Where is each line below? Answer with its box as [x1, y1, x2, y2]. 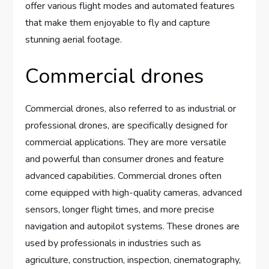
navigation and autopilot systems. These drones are [25, 220, 240, 234]
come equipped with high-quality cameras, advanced [25, 186, 243, 200]
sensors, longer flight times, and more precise [25, 203, 215, 217]
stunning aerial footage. [25, 33, 122, 47]
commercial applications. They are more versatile [25, 136, 227, 150]
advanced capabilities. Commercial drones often [25, 169, 222, 183]
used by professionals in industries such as [25, 237, 202, 250]
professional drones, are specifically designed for [25, 119, 228, 133]
